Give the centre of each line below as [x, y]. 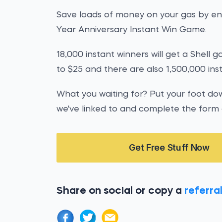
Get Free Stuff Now [169, 147]
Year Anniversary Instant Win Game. [132, 30]
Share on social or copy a [121, 191]
